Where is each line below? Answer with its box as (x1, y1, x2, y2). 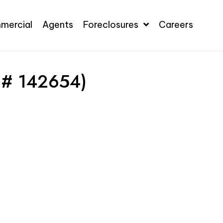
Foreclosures (83, 19, 139, 31)
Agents (42, 19, 74, 31)
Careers (159, 19, 194, 31)
